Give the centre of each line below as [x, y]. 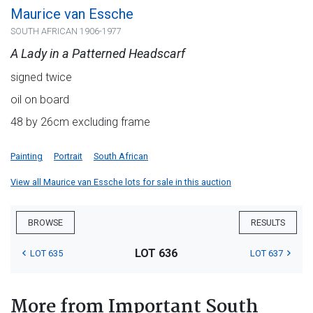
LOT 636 [156, 254]
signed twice [41, 78]
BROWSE [45, 223]
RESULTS [268, 223]
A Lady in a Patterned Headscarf [98, 54]
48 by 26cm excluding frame [80, 122]
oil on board [40, 100]
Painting [27, 156]
